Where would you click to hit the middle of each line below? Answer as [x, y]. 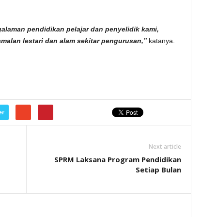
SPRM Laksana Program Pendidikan [117, 159]
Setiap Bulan [158, 170]
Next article [165, 147]
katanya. [162, 41]
